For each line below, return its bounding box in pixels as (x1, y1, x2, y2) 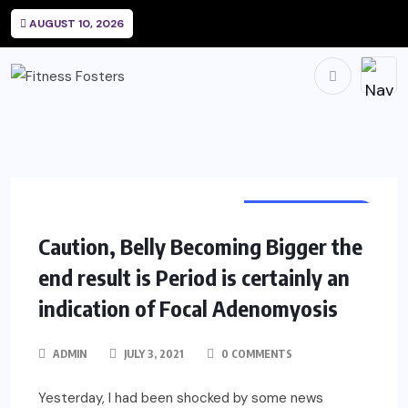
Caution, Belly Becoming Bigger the (38, 231, 362, 260)
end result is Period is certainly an (38, 262, 350, 291)
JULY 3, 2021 (121, 346, 184, 361)
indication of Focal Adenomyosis (38, 293, 338, 321)
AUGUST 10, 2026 (26, 16, 124, 31)
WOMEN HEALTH (258, 205, 361, 220)
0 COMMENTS (219, 346, 292, 361)
